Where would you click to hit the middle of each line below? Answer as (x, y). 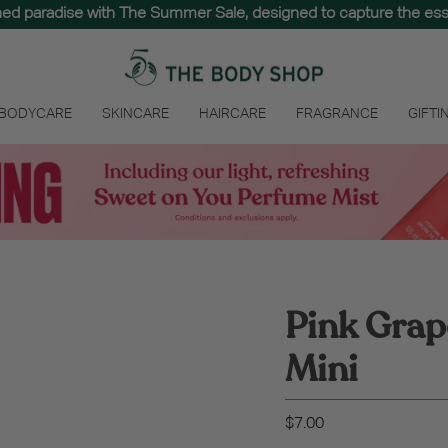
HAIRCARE (232, 114)
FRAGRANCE (337, 114)
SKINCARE (135, 114)
